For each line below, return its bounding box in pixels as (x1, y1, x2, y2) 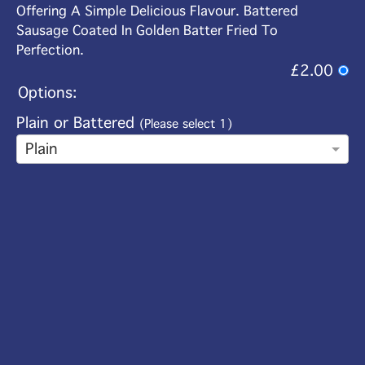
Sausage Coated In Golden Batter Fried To (16, 23, 278, 39)
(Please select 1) (139, 117, 232, 132)
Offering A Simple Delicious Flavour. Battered (16, 3, 298, 20)
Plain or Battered (16, 114, 139, 133)
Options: (18, 84, 77, 103)
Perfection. (16, 42, 84, 59)
